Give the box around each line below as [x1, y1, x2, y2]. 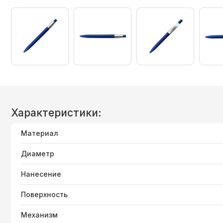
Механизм [21, 211, 58, 220]
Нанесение [21, 170, 61, 179]
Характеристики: [11, 107, 102, 119]
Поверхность [21, 190, 68, 199]
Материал [21, 129, 58, 138]
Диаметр [21, 149, 54, 158]
